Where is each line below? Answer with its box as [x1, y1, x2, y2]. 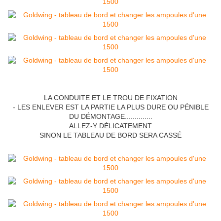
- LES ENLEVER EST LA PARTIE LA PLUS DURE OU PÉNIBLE [12, 103, 209, 111]
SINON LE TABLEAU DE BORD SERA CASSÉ [39, 131, 182, 140]
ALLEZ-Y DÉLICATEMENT [69, 122, 152, 130]
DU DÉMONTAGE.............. [69, 112, 152, 121]
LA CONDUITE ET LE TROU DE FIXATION [43, 94, 178, 102]
